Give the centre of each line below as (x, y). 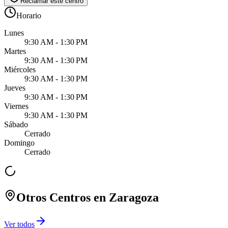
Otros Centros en (63, 197)
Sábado (16, 124)
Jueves (15, 88)
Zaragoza (134, 197)
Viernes (16, 106)
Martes (15, 51)
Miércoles (20, 69)
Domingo (19, 142)
